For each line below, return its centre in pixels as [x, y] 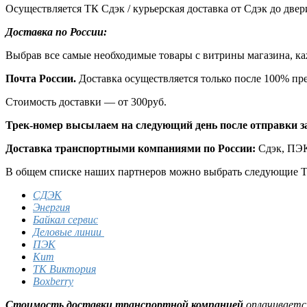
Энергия [51, 207]
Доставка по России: [56, 32]
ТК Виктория [64, 269]
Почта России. [41, 78]
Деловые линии [69, 232]
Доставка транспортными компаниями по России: [132, 148]
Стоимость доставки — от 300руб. [86, 101]
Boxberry [53, 281]
